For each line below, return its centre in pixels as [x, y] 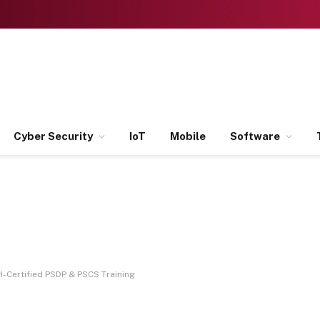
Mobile [188, 136]
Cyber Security [53, 136]
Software [255, 136]
